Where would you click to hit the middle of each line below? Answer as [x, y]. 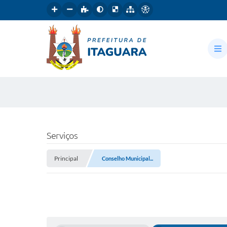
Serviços [62, 135]
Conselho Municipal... [127, 158]
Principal [66, 158]
